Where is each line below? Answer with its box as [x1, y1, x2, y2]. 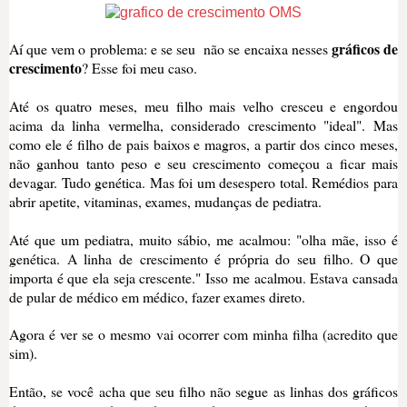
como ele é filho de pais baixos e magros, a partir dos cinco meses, [9, 134, 398, 154]
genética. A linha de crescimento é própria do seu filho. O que [9, 249, 398, 269]
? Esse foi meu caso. [82, 58, 197, 78]
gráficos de [331, 38, 399, 60]
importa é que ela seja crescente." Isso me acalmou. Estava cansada [9, 268, 398, 288]
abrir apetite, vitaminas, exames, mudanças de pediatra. [9, 192, 322, 212]
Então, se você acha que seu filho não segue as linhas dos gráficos [9, 382, 398, 402]
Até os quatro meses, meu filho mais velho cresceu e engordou [9, 96, 398, 116]
